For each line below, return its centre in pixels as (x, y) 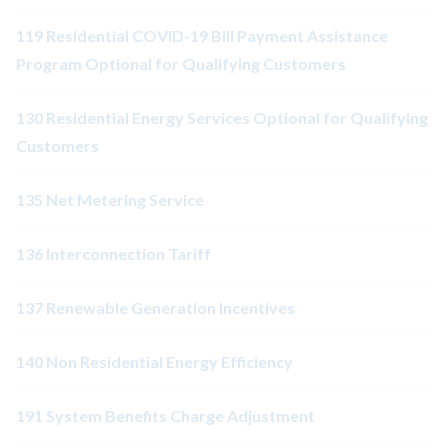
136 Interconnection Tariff (113, 254)
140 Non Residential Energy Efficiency (154, 362)
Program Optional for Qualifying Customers (181, 64)
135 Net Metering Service (110, 200)
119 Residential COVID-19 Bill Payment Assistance (202, 36)
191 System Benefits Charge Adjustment (165, 416)
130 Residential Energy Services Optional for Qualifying (222, 118)
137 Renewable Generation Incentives (155, 308)
